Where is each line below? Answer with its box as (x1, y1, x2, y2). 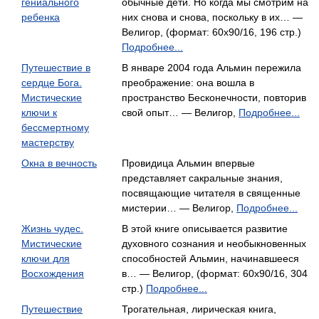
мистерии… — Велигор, (122, 202, 236, 214)
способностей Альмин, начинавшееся (122, 253, 299, 264)
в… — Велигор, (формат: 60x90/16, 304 (122, 268, 308, 279)
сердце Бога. (21, 77, 82, 88)
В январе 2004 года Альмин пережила (122, 62, 301, 73)
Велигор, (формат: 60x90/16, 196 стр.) (122, 26, 301, 38)
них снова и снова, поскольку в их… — (122, 11, 303, 23)
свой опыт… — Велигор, (122, 107, 239, 118)
